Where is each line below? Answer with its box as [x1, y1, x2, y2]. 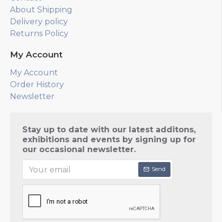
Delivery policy [10, 17, 68, 26]
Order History [10, 80, 64, 89]
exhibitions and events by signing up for [22, 135, 196, 144]
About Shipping [10, 5, 72, 14]
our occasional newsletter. [22, 145, 136, 154]
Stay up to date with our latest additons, [22, 125, 196, 134]
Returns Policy [10, 29, 68, 38]
